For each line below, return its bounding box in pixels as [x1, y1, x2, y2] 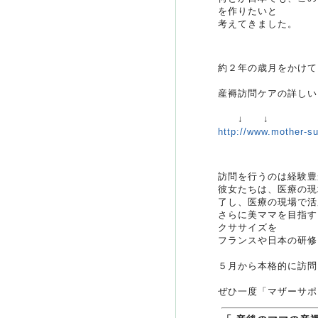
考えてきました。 [218, 18, 297, 29]
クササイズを [218, 221, 278, 233]
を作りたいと [218, 6, 278, 16]
